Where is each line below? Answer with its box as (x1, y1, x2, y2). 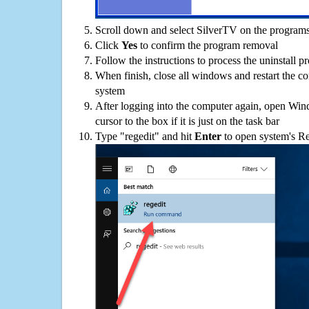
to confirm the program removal (137, 39, 278, 51)
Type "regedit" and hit (95, 130, 195, 142)
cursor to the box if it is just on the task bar (95, 114, 279, 127)
